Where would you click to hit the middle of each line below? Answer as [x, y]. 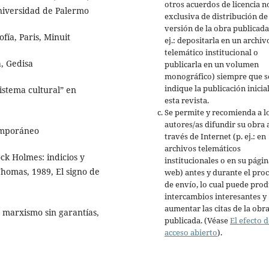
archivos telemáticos [203, 149]
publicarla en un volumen [212, 65]
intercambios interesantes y [216, 197]
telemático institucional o [211, 53]
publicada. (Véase [197, 221]
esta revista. [187, 101]
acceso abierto [191, 233]
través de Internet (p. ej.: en [215, 137]
